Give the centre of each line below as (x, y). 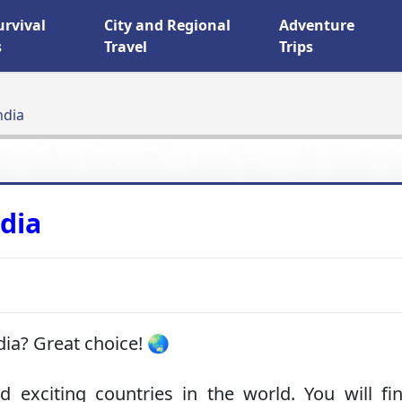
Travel (126, 47)
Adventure (317, 25)
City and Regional (168, 25)
